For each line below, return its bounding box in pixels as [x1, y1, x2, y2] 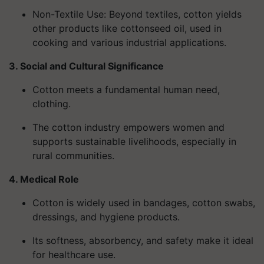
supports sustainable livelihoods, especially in [32, 136, 236, 147]
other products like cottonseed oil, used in [32, 22, 222, 34]
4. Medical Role [9, 173, 79, 185]
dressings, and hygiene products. [32, 211, 180, 223]
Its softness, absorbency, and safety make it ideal [32, 235, 253, 246]
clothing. [32, 98, 71, 110]
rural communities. [32, 150, 114, 161]
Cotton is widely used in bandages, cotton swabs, [32, 197, 255, 209]
